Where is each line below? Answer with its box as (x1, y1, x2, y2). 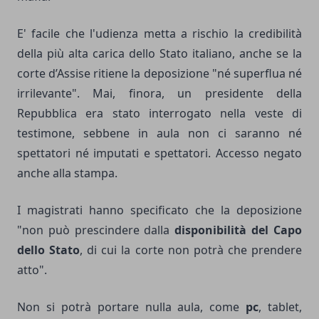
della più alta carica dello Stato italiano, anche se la (17, 45, 302, 61)
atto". (17, 261, 47, 278)
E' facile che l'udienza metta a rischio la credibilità (17, 25, 302, 41)
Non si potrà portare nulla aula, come (17, 298, 240, 315)
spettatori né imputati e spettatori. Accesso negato (17, 145, 302, 161)
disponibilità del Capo (174, 221, 303, 238)
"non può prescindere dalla (17, 221, 175, 238)
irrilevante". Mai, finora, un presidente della (17, 85, 302, 101)
